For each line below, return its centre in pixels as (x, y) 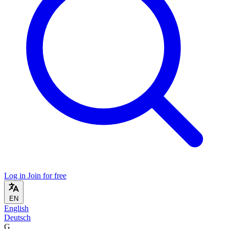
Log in (16, 176)
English (16, 208)
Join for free (47, 176)
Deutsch (17, 217)
